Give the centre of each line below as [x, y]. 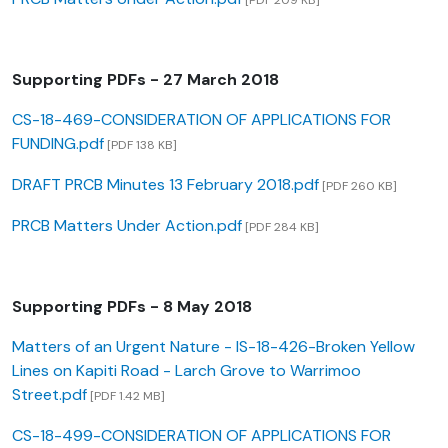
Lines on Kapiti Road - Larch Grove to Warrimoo [186, 371]
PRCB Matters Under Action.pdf [127, 226]
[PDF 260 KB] [358, 186]
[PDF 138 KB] [140, 145]
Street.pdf [49, 395]
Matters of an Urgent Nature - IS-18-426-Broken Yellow [213, 347]
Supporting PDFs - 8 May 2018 [132, 307]
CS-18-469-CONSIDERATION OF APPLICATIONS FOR [201, 120]
